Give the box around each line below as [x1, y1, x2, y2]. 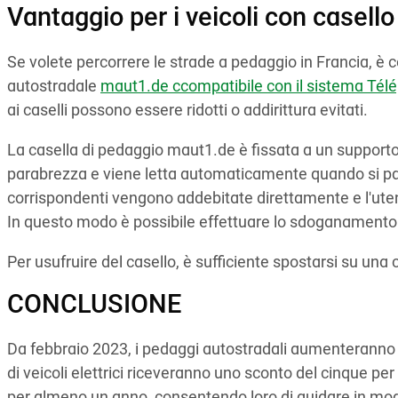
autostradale [7, 79, 100, 97]
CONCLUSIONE [7, 293, 181, 320]
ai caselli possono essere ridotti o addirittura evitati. [7, 103, 368, 121]
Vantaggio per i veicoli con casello [7, 6, 394, 33]
